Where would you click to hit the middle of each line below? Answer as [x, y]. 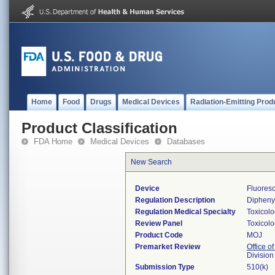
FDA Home [53, 141]
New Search [151, 162]
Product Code [159, 235]
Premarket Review [168, 247]
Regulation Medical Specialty [185, 212]
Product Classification [99, 128]
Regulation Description [175, 200]
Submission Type [165, 267]
